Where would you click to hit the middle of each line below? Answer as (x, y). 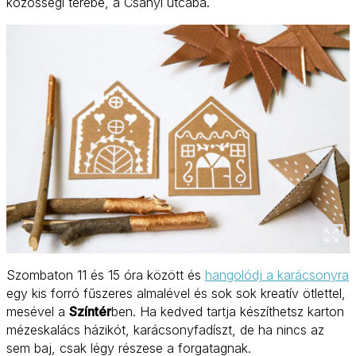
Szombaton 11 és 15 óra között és (106, 275)
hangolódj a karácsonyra (277, 275)
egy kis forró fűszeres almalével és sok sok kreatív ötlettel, (176, 294)
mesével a (38, 312)
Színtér (90, 312)
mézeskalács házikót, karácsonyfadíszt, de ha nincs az (165, 330)
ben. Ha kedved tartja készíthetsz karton (228, 312)
